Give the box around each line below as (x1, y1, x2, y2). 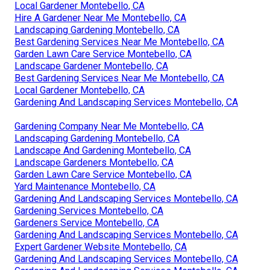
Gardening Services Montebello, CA (14, 204, 163, 216)
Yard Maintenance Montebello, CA (14, 180, 155, 192)
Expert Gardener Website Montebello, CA (14, 240, 187, 253)
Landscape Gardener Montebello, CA (14, 60, 168, 72)
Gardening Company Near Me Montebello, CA (14, 120, 204, 132)
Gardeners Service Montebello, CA (14, 216, 159, 228)
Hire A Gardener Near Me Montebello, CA (14, 11, 186, 24)
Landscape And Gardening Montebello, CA (14, 144, 191, 156)
